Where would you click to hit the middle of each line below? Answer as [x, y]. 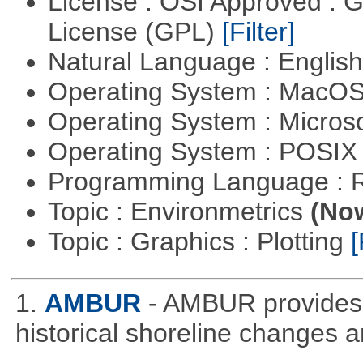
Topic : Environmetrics [179, 212]
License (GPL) [135, 32]
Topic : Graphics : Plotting [199, 242]
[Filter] [258, 32]
